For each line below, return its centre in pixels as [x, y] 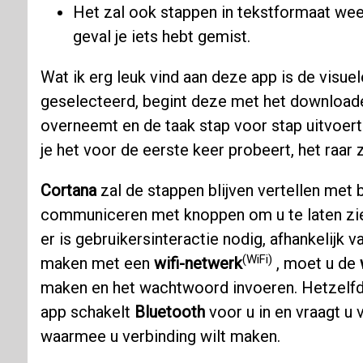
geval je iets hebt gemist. [161, 37]
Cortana [68, 191]
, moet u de [316, 264]
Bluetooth [169, 312]
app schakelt [87, 312]
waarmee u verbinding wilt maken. [160, 337]
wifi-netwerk [198, 264]
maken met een [97, 264]
